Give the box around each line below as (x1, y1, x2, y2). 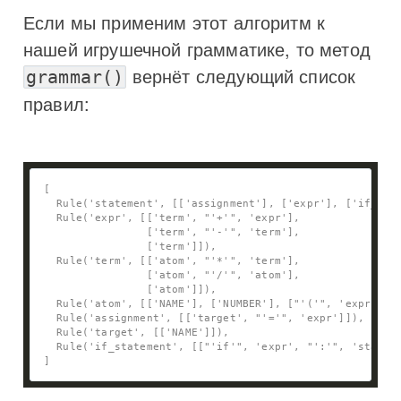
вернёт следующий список (126, 62, 356, 89)
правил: (23, 90, 90, 116)
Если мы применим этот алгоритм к (23, 8, 326, 35)
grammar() (26, 65, 124, 88)
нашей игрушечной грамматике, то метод (23, 35, 371, 62)
